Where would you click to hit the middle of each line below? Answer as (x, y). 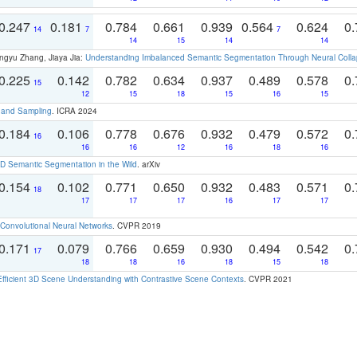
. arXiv (149, 164)
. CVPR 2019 (137, 225)
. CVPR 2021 (268, 279)
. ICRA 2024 (75, 110)
